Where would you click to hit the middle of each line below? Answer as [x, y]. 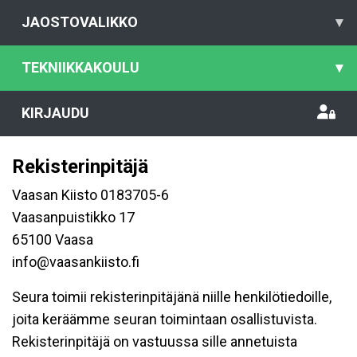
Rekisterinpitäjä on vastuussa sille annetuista [155, 341]
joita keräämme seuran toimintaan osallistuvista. [165, 319]
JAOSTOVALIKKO [80, 22]
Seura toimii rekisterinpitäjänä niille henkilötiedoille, [172, 297]
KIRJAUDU [55, 113]
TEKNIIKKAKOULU [80, 67]
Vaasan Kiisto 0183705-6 [90, 195]
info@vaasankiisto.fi [76, 262]
